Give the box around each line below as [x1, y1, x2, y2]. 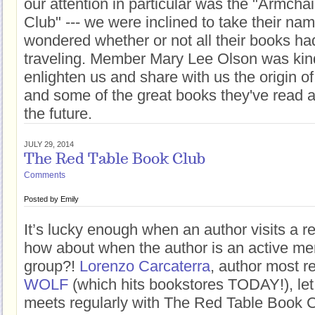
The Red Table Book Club [24, 152, 205, 168]
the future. [24, 105, 96, 122]
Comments [24, 170, 65, 180]
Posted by [24, 195, 60, 203]
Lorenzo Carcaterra [79, 257, 210, 275]
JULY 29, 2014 [24, 140, 74, 148]
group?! [24, 257, 79, 275]
